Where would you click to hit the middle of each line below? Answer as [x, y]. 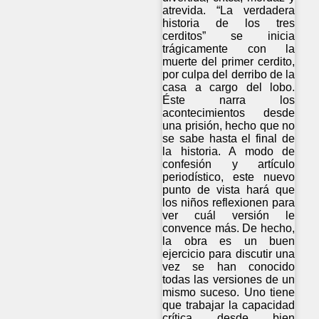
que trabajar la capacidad [229, 305]
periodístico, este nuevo [229, 177]
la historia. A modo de [229, 151]
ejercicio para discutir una [229, 253]
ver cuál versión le [229, 215]
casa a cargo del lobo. [229, 87]
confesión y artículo [229, 164]
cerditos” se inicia [229, 36]
